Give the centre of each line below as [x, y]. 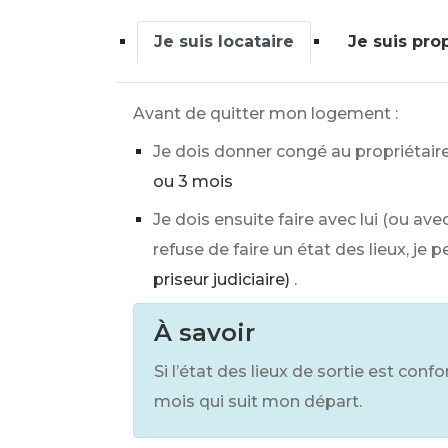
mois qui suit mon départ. [258, 401]
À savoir [204, 332]
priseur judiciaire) [221, 279]
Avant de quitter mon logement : [265, 113]
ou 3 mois [193, 181]
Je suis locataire [224, 41]
